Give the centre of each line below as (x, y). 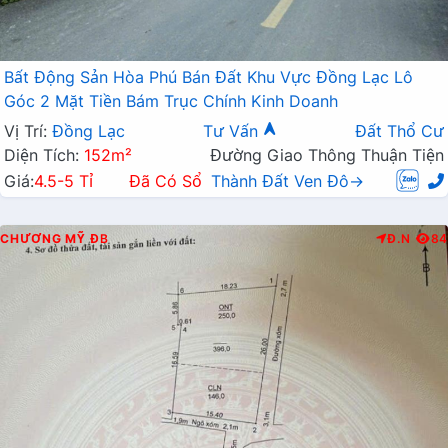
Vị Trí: (28, 131)
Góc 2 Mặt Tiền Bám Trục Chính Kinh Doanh (171, 101)
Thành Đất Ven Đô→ (287, 181)
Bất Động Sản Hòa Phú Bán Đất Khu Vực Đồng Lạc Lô (208, 77)
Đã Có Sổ (165, 181)
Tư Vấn (233, 131)
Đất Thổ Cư (399, 131)
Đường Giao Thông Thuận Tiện (327, 155)
